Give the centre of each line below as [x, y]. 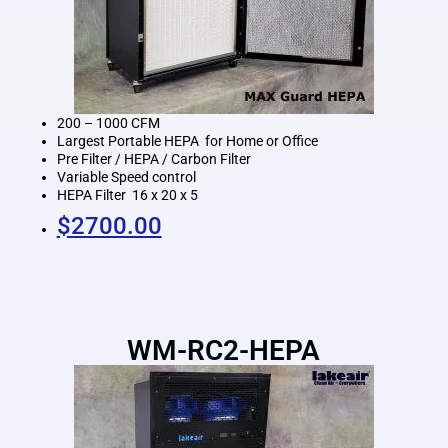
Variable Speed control [126, 176]
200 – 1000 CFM [108, 122]
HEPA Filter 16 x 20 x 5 [127, 194]
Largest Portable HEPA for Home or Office [187, 140]
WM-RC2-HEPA [224, 350]
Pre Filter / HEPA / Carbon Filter [153, 158]
